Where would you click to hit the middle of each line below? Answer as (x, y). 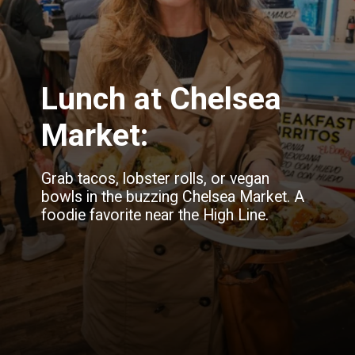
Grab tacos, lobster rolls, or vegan (156, 178)
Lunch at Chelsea (162, 99)
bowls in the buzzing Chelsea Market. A (173, 197)
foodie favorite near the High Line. (155, 215)
